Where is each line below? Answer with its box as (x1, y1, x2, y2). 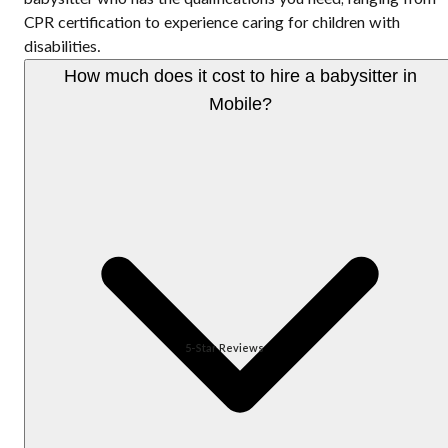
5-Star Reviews (184, 342, 264, 354)
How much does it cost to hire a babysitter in (63, 66, 417, 87)
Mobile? (208, 94, 272, 115)
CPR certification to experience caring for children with (24, 15, 400, 32)
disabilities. (24, 39, 101, 56)
